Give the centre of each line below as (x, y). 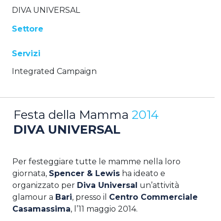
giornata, (31, 173)
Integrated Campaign (54, 71)
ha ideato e (143, 173)
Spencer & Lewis (84, 173)
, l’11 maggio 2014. (104, 209)
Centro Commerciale (153, 197)
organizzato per (45, 185)
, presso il (91, 197)
